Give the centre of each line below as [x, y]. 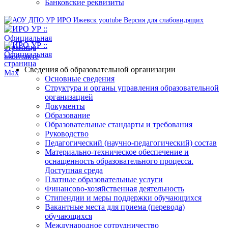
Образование [67, 115]
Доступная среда [74, 170]
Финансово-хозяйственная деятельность [115, 189]
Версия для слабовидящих [163, 20]
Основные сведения [80, 79]
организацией [69, 97]
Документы [65, 106]
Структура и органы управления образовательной [132, 88]
